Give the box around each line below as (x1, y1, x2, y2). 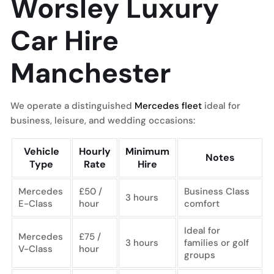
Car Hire (10, 23, 119, 59)
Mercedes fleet (135, 100, 202, 112)
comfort (184, 198, 220, 210)
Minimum (125, 145, 169, 158)
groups (184, 249, 215, 261)
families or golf (184, 237, 249, 249)
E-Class (18, 198, 53, 210)
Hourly (79, 145, 111, 158)
